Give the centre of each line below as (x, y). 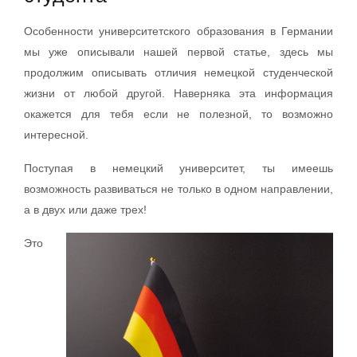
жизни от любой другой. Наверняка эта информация (178, 93)
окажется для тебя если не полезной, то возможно (178, 114)
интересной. (56, 135)
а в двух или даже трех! (85, 210)
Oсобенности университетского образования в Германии (178, 31)
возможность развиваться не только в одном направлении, (178, 189)
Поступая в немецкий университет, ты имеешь (178, 168)
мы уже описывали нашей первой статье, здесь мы (178, 52)
